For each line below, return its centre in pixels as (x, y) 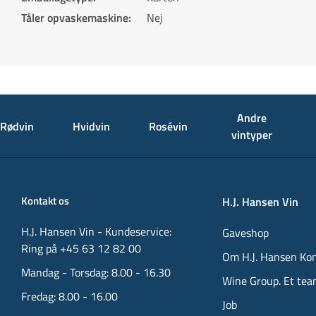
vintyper (252, 134)
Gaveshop (246, 233)
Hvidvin (91, 126)
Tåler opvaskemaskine (75, 18)
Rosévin (168, 126)
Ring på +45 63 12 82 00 (81, 248)
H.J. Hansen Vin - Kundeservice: (96, 231)
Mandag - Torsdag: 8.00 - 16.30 (96, 272)
